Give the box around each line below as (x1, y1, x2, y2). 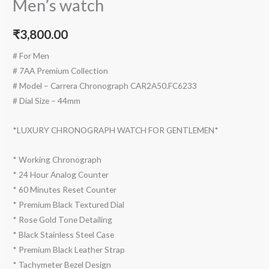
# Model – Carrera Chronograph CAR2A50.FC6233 (13, 80, 198, 91)
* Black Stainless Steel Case (13, 229, 115, 240)
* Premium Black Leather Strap (13, 244, 125, 255)
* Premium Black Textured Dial (13, 199, 125, 210)
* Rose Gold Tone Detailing (13, 214, 113, 225)
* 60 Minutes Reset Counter (13, 184, 117, 195)
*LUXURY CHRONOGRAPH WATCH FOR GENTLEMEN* (13, 125, 219, 136)
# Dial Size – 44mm (13, 95, 81, 106)
